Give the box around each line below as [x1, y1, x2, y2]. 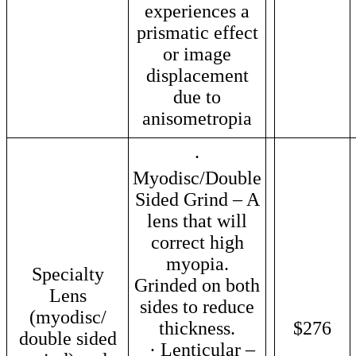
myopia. [165, 253, 229, 274]
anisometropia [142, 107, 252, 129]
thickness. [159, 317, 235, 339]
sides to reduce [140, 296, 254, 317]
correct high [150, 231, 244, 253]
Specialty [31, 263, 104, 284]
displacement [145, 64, 249, 86]
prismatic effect [136, 21, 258, 43]
